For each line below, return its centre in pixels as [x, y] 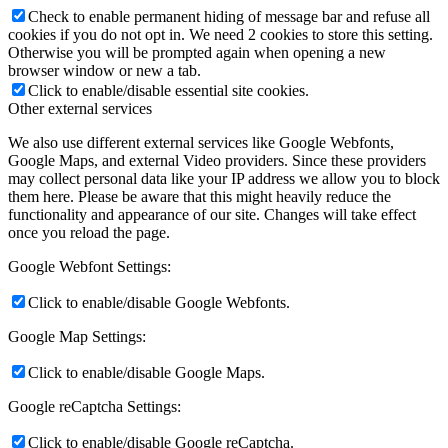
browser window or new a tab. [104, 70]
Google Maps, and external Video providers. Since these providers [217, 160]
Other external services [80, 108]
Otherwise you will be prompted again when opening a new [197, 52]
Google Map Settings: [77, 336]
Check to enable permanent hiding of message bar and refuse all [229, 16]
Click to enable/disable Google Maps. [146, 372]
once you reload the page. [89, 232]
